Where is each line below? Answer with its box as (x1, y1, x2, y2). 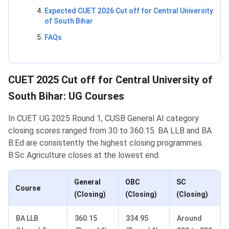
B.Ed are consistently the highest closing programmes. (8, 138, 203, 148)
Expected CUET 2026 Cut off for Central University (44, 7, 213, 15)
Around (177, 214, 202, 223)
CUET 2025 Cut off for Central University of (8, 74, 213, 86)
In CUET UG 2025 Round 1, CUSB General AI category (8, 113, 199, 124)
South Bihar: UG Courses (8, 90, 124, 103)
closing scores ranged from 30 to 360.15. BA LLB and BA (8, 126, 212, 136)
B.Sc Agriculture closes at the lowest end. (8, 150, 160, 161)
